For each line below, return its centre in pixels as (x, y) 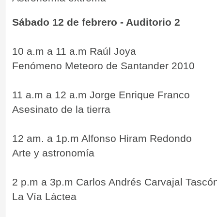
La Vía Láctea (44, 196)
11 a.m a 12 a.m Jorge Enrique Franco (101, 94)
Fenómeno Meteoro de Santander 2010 (103, 65)
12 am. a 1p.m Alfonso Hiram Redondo (102, 138)
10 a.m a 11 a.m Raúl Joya (74, 51)
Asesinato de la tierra (61, 109)
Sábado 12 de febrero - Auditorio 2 (96, 22)
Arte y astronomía (53, 153)
